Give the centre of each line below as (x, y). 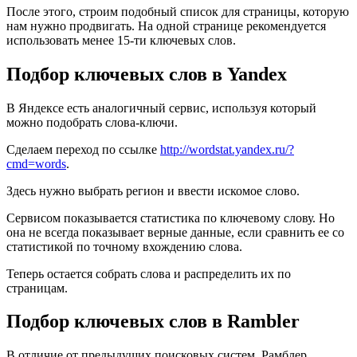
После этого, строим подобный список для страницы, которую (178, 11)
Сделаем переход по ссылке (83, 149)
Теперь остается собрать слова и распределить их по (149, 273)
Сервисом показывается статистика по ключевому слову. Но (171, 218)
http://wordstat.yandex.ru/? (227, 149)
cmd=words (36, 163)
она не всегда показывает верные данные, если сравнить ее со (175, 232)
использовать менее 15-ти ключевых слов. (121, 40)
